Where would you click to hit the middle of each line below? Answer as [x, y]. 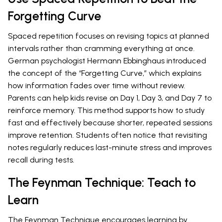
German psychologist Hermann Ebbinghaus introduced [107, 61]
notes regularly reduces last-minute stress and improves [110, 148]
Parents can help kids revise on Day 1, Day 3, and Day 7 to [110, 98]
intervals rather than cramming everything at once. [101, 49]
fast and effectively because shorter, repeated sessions [110, 123]
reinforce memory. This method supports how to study [106, 111]
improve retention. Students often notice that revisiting [108, 135]
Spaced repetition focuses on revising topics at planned [109, 36]
